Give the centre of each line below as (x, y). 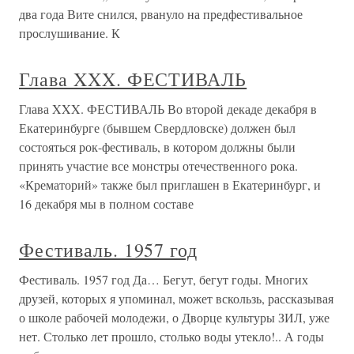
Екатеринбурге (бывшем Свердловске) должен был (157, 128)
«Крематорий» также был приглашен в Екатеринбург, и (170, 185)
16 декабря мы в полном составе (106, 203)
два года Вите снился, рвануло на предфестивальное (161, 14)
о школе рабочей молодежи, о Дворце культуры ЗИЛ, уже (174, 317)
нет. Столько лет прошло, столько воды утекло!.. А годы (171, 336)
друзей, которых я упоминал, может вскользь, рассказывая (176, 298)
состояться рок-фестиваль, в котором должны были (157, 147)
